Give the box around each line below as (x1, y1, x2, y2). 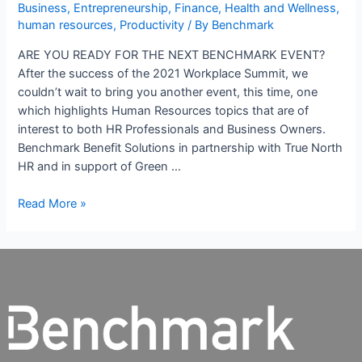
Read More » (18, 196, 87, 212)
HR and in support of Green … (18, 158, 182, 174)
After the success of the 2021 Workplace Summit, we (18, 65, 309, 81)
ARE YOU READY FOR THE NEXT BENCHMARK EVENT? (18, 47, 326, 62)
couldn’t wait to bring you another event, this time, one (18, 84, 318, 99)
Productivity (120, 18, 185, 33)
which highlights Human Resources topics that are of (18, 103, 309, 118)
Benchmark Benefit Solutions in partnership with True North (18, 140, 343, 155)
